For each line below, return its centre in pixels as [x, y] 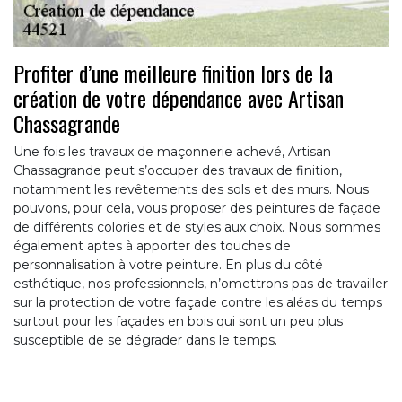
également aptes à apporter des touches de [152, 245]
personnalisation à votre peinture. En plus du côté [168, 264]
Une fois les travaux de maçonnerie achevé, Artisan [172, 151]
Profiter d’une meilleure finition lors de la [173, 72]
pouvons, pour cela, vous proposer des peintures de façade [197, 208]
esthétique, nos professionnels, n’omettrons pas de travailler [201, 283]
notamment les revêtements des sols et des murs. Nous [191, 189]
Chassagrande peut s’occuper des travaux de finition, [178, 170]
